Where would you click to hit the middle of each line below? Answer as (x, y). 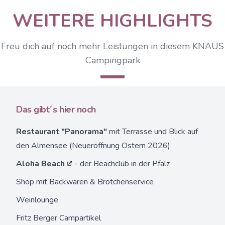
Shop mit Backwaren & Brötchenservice (85, 182)
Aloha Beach (40, 164)
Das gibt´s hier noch (56, 109)
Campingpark (113, 60)
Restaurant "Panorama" (62, 132)
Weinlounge (37, 200)
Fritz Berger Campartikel (59, 218)
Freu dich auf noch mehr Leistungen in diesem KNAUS (113, 46)
